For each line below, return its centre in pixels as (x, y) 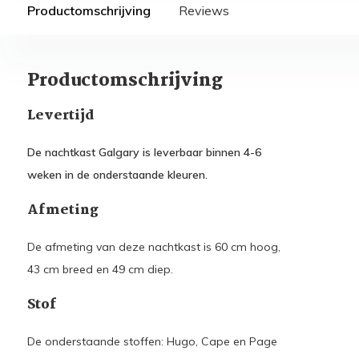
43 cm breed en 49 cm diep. (101, 269)
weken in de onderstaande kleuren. (117, 175)
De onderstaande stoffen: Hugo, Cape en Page (152, 341)
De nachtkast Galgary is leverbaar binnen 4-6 (144, 152)
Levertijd (60, 116)
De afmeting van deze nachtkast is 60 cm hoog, (153, 247)
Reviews (204, 10)
